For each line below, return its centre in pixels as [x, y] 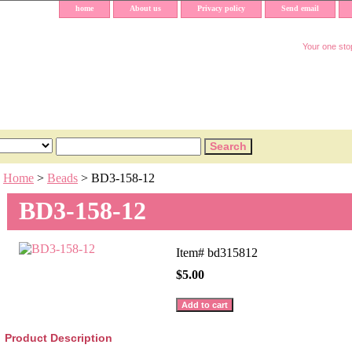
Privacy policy [221, 8]
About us [145, 8]
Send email [300, 8]
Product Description [59, 338]
